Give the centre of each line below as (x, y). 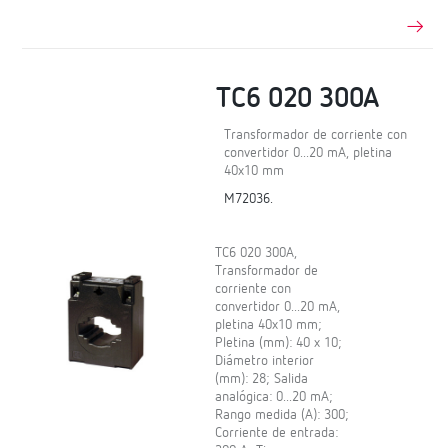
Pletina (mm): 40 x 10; (279, 343)
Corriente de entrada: (277, 433)
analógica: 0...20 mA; (274, 397)
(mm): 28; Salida (262, 379)
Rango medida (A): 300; (282, 415)
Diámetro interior (265, 361)
